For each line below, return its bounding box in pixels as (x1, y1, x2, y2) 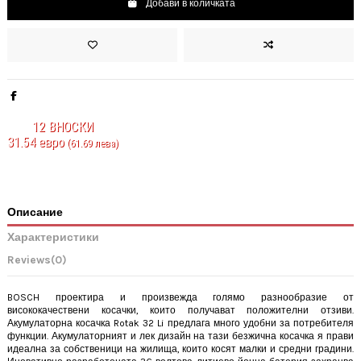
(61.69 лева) (64, 137, 118, 150)
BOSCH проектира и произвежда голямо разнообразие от (7, 291, 354, 303)
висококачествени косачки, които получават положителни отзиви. (7, 304, 354, 316)
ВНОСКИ (45, 119, 93, 135)
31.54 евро (7, 135, 64, 151)
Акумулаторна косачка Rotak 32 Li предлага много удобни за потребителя (7, 317, 354, 329)
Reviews (7, 253, 51, 267)
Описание (7, 205, 63, 219)
